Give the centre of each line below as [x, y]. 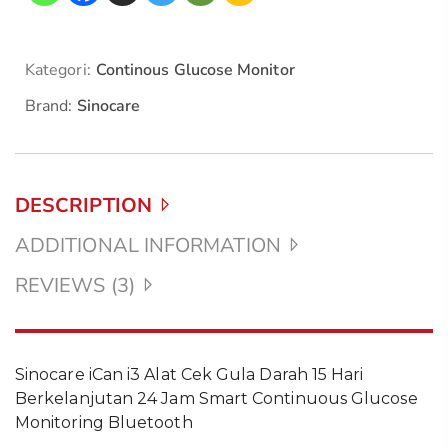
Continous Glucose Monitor [195, 70]
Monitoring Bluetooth [104, 422]
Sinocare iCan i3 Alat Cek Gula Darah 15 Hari [189, 374]
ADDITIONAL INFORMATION [148, 245]
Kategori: [58, 70]
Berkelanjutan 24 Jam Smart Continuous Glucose [216, 398]
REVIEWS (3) [75, 285]
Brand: [51, 106]
